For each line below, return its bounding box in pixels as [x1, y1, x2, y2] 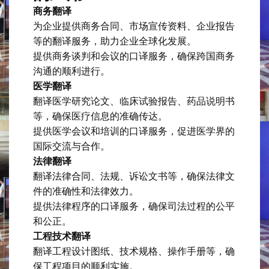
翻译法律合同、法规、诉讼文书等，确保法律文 [33, 171, 235, 181]
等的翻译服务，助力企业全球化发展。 [33, 35, 196, 46]
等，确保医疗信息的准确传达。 [33, 110, 168, 121]
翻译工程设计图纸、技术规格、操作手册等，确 [33, 246, 235, 256]
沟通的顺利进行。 [33, 65, 110, 76]
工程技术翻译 [33, 231, 91, 241]
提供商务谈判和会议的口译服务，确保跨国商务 [33, 50, 235, 61]
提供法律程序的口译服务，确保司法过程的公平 [33, 201, 235, 211]
